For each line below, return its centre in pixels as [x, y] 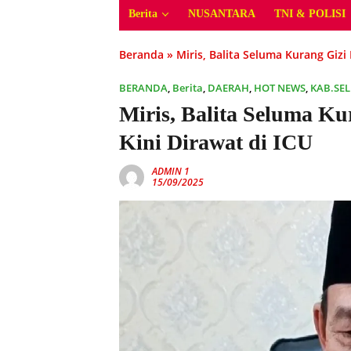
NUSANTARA [222, 14]
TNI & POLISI [310, 14]
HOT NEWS [280, 88]
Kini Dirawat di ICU [216, 142]
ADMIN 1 [171, 171]
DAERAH [228, 88]
